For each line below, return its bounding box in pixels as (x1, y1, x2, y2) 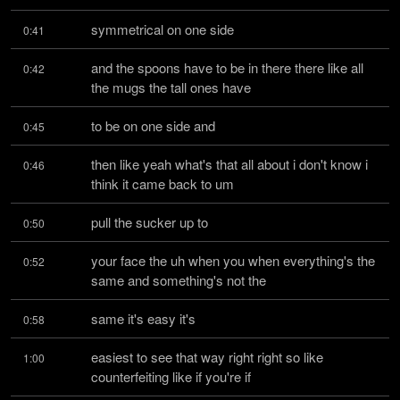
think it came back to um (91, 174, 234, 193)
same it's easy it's (91, 309, 196, 328)
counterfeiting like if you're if (91, 367, 251, 386)
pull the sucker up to (91, 212, 208, 231)
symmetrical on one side (91, 20, 234, 38)
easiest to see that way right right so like (91, 347, 323, 366)
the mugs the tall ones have (91, 78, 251, 96)
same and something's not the (91, 271, 266, 289)
